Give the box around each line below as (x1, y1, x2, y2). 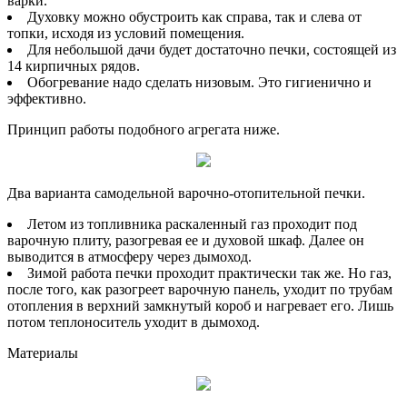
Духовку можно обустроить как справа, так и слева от (27, 8, 362, 25)
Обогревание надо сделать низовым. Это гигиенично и (27, 74, 372, 90)
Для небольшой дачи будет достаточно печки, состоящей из (27, 41, 396, 57)
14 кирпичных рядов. (7, 57, 140, 74)
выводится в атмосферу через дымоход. (7, 248, 252, 264)
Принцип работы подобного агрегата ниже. (7, 121, 280, 137)
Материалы (7, 344, 78, 361)
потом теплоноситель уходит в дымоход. (7, 313, 260, 330)
